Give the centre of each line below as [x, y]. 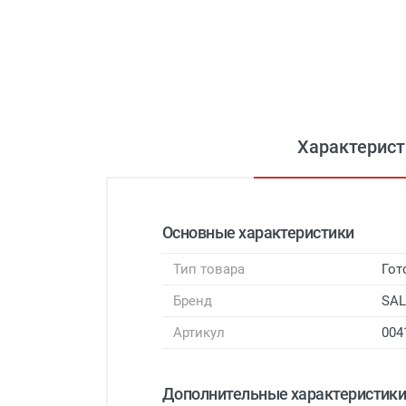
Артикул [199, 333]
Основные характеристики [258, 233]
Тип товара [209, 270]
